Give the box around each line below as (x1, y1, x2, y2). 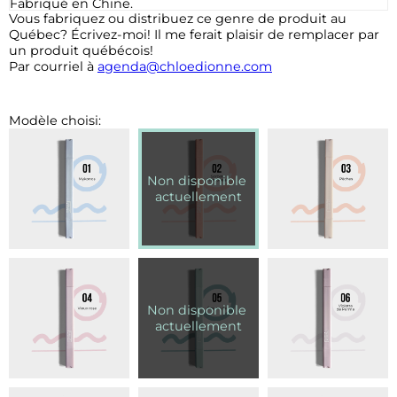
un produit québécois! (9, 42, 153, 58)
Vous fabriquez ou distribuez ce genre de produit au (9, 10, 346, 27)
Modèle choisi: (9, 112, 101, 128)
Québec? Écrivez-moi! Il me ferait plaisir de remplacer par (9, 26, 379, 43)
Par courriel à (9, 58, 97, 74)
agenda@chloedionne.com (97, 58, 272, 74)
